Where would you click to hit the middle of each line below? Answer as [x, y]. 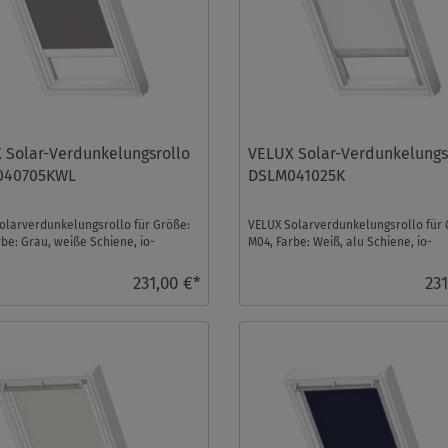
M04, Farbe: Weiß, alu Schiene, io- [340, 242]
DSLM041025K [297, 176]
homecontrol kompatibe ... [320, 259]
